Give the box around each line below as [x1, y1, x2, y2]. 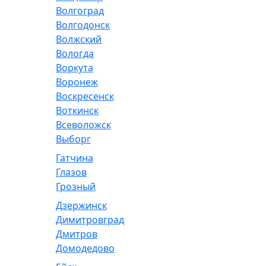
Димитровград [56, 213, 124, 226]
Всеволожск [56, 118, 111, 131]
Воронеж [56, 75, 98, 88]
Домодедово [56, 242, 115, 255]
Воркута [56, 61, 93, 74]
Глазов [56, 166, 87, 179]
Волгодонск [56, 18, 110, 31]
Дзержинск [56, 199, 107, 212]
